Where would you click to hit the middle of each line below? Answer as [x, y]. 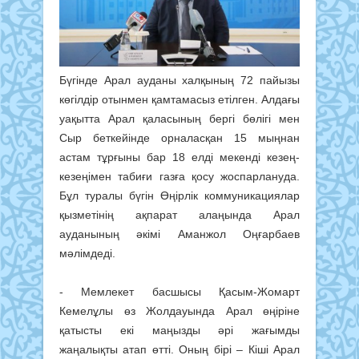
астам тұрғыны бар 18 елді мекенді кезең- [179, 157]
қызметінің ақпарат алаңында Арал [179, 214]
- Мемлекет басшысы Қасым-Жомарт [179, 291]
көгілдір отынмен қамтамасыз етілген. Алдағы [179, 99]
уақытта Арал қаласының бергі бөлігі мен [179, 118]
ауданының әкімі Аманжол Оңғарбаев [179, 234]
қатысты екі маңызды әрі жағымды [179, 330]
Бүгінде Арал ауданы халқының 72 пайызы [179, 80]
